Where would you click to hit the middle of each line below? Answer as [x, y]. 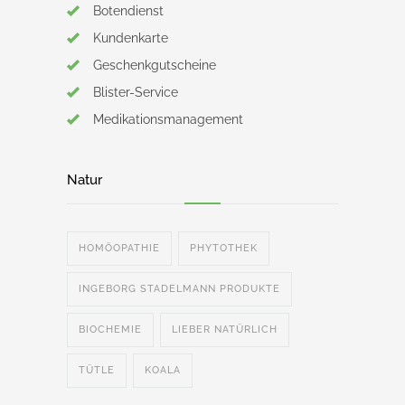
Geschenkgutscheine [155, 66]
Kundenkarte [131, 38]
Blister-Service [136, 93]
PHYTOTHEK [224, 249]
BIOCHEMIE [110, 330]
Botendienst [128, 11]
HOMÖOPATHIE [119, 249]
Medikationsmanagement [168, 120]
